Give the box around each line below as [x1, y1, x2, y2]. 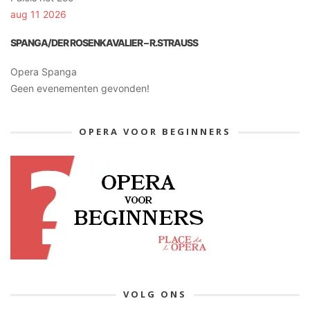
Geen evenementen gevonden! [10, 82, 149, 94]
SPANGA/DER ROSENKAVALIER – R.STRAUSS [10, 37, 198, 49]
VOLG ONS [123, 287, 187, 300]
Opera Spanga [10, 65, 77, 77]
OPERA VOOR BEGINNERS [79, 125, 231, 138]
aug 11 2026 [10, 8, 66, 20]
